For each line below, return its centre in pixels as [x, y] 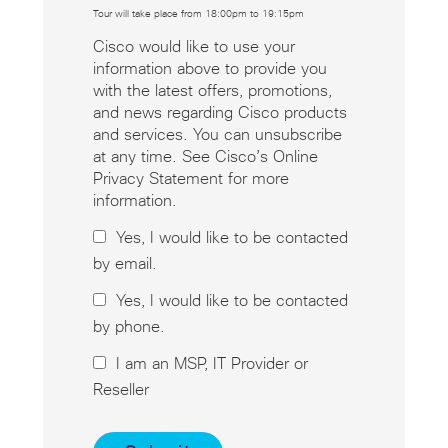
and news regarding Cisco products [219, 113]
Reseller [120, 390]
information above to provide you [209, 69]
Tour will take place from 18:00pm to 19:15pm [198, 14]
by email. [124, 264]
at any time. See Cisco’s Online [205, 157]
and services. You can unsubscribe [217, 135]
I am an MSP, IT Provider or [211, 364]
